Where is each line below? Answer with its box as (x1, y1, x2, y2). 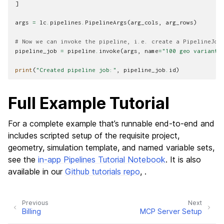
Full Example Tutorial (8, 93, 169, 113)
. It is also (165, 154, 201, 165)
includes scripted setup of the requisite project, (8, 130, 179, 141)
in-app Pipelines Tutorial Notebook (38, 154, 165, 165)
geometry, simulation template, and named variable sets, (8, 142, 214, 153)
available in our (8, 166, 65, 177)
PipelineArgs (85, 19, 127, 26)
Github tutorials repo (65, 166, 140, 177)
